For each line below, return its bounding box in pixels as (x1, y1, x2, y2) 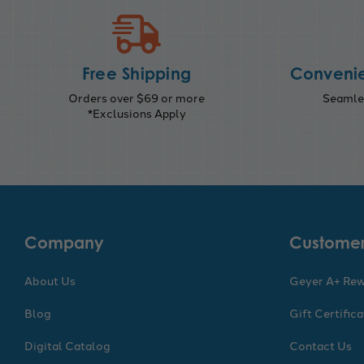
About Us (24, 271, 76, 288)
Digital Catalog (24, 336, 110, 353)
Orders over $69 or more (68, 89, 205, 106)
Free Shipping (81, 63, 192, 84)
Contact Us (289, 336, 352, 353)
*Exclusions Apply (87, 104, 186, 121)
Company (24, 232, 104, 253)
